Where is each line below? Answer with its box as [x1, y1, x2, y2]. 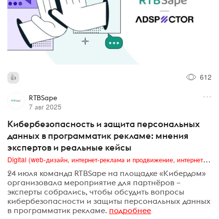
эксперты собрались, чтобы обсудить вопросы [7, 187, 184, 197]
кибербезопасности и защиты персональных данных [7, 196, 211, 206]
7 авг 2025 [28, 101, 62, 111]
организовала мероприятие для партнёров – [7, 177, 180, 188]
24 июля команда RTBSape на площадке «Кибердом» [7, 168, 206, 178]
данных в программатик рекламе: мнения [7, 130, 188, 141]
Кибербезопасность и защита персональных [7, 118, 200, 130]
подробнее [109, 205, 151, 216]
